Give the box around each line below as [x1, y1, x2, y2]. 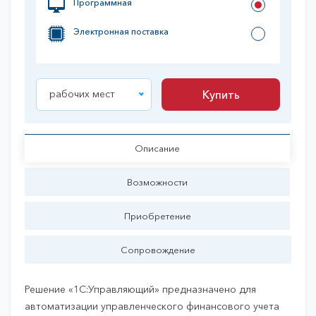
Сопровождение [121, 243, 195, 255]
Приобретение [123, 209, 191, 221]
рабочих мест [49, 87, 115, 101]
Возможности [127, 176, 188, 188]
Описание [135, 142, 180, 154]
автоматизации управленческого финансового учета [25, 300, 279, 313]
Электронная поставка [73, 26, 169, 37]
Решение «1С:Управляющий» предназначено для [25, 283, 256, 296]
